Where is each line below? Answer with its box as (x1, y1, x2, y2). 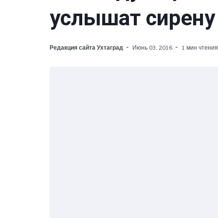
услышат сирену (50, 5, 215, 31)
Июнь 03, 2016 (132, 44, 172, 51)
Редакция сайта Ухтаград (50, 44, 123, 51)
